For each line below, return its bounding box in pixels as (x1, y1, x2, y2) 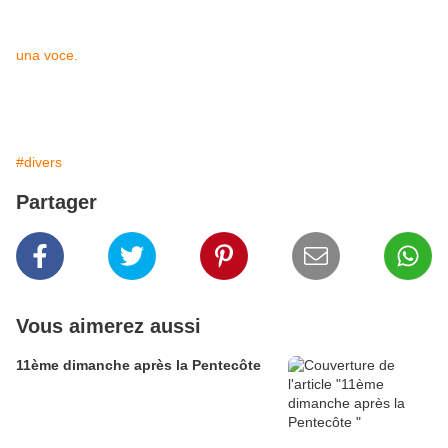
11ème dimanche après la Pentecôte (16, 357, 261, 374)
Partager (16, 191, 97, 214)
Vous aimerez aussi (16, 315, 201, 338)
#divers (16, 154, 62, 171)
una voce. (16, 47, 78, 64)
